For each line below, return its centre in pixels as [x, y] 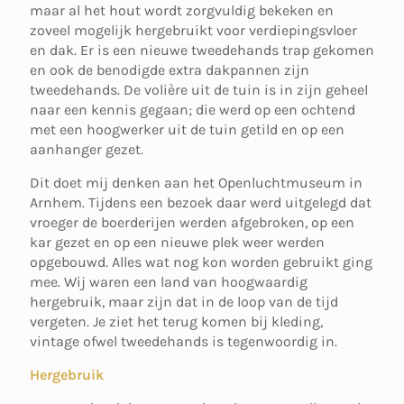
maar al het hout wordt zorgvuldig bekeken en [182, 10]
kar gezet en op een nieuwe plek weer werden [177, 242]
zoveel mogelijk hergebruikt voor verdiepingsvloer [193, 30]
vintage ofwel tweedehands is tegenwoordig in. [184, 341]
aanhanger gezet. [87, 149]
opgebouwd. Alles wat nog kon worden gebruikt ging [201, 262]
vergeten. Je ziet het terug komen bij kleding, [176, 321]
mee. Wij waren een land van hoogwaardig [169, 282]
